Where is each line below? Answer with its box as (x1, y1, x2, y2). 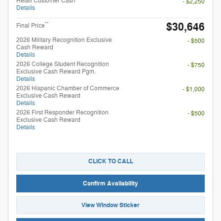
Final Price (16, 21, 45, 30)
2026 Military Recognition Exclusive (16, 36, 112, 44)
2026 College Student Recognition (16, 60, 109, 68)
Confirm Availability (83, 179, 138, 187)
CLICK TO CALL (88, 157, 133, 166)
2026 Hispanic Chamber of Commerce (16, 84, 119, 92)
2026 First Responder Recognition (16, 108, 109, 116)
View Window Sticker (81, 201, 140, 209)
